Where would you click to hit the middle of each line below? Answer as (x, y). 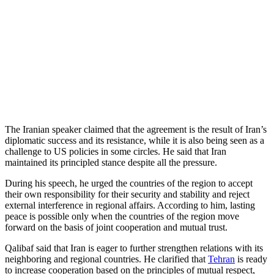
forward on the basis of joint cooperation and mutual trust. (116, 227)
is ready (251, 259)
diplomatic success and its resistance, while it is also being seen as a (135, 140)
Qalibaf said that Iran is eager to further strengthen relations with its (134, 248)
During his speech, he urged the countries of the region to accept (129, 183)
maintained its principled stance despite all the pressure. (111, 162)
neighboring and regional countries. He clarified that (106, 259)
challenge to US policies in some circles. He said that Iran (116, 151)
